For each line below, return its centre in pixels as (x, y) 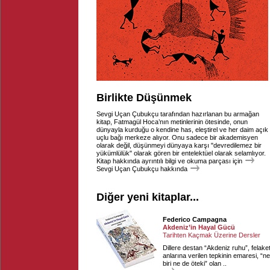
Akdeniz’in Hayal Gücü (199, 227)
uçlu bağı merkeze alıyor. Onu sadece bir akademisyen (177, 137)
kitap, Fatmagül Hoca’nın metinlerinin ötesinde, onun (172, 122)
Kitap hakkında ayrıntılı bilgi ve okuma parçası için (169, 161)
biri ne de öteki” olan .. (195, 263)
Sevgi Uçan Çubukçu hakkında (142, 169)
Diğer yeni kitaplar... (148, 197)
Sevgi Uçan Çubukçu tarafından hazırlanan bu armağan (178, 114)
